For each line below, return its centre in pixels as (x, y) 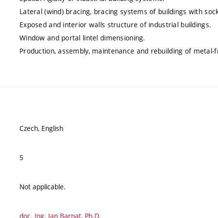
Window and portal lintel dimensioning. (82, 38)
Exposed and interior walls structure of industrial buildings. (116, 25)
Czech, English (41, 128)
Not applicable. (43, 187)
